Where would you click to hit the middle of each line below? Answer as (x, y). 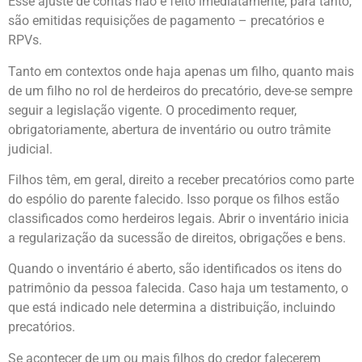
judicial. (30, 149)
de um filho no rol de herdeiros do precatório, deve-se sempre (180, 90)
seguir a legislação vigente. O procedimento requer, (152, 110)
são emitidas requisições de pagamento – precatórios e (166, 21)
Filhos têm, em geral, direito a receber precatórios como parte (181, 179)
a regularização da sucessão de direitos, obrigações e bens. (177, 238)
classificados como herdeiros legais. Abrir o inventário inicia (179, 218)
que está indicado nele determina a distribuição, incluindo (172, 308)
